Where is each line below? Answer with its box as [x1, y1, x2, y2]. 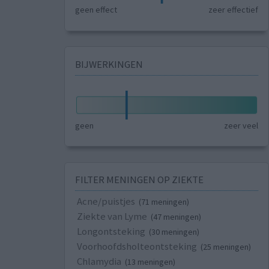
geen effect [74, 4, 117, 16]
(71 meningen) [138, 196, 189, 208]
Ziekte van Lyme [76, 210, 147, 223]
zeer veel [224, 119, 259, 131]
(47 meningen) [150, 211, 201, 223]
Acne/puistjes [76, 195, 135, 208]
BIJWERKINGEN [74, 57, 143, 71]
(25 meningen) [200, 241, 251, 253]
